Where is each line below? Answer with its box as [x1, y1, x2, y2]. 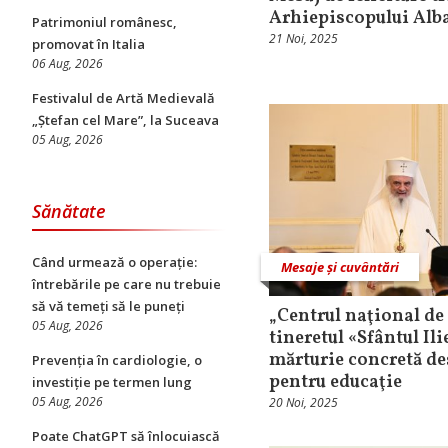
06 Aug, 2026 [32, 55, 103, 72]
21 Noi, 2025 [269, 30, 338, 48]
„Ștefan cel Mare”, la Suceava [32, 111, 219, 129]
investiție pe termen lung [32, 373, 192, 391]
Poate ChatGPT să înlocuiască [32, 427, 220, 445]
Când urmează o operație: [32, 253, 197, 271]
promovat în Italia [32, 35, 145, 53]
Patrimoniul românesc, [32, 13, 177, 31]
